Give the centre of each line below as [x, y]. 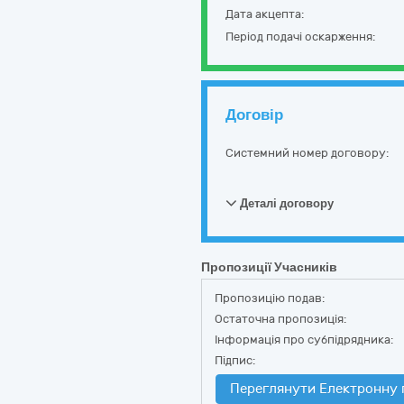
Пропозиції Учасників [269, 267]
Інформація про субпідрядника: [304, 340]
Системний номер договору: [307, 153]
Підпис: [235, 360]
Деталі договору [285, 203]
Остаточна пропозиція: [280, 319]
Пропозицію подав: [270, 298]
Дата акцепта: [265, 14]
